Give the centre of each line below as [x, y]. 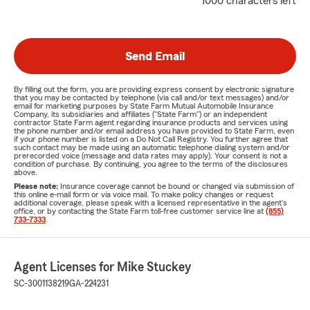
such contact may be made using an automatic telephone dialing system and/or [152, 148]
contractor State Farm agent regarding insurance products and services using [151, 123]
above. [26, 173]
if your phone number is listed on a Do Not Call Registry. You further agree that [151, 139]
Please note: [37, 186]
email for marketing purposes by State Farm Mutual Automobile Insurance [144, 106]
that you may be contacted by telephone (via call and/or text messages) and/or [152, 98]
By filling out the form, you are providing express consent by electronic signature [154, 90]
